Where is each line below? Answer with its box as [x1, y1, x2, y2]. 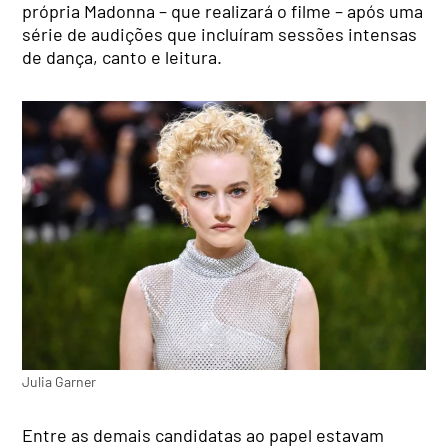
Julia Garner [22, 372, 97, 390]
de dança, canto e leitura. [22, 46, 223, 69]
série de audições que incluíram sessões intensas [22, 23, 418, 46]
